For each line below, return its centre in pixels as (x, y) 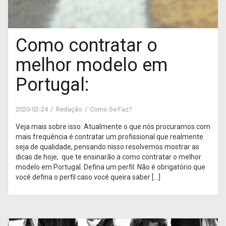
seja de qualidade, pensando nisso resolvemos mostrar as (107, 147)
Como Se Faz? (111, 109)
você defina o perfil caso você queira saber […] (88, 177)
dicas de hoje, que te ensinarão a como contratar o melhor (108, 157)
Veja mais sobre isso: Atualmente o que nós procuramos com (113, 126)
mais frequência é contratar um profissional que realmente (109, 136)
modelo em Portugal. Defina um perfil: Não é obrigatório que (110, 167)
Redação (69, 109)
